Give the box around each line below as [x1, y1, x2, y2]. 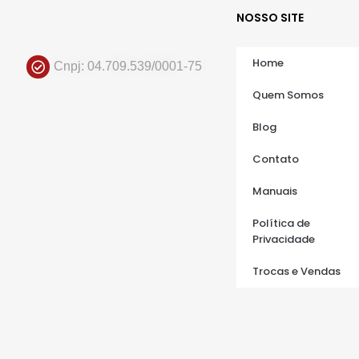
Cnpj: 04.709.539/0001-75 [54, 59, 203, 74]
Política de [252, 215, 310, 231]
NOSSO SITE [236, 9, 304, 26]
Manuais [252, 183, 297, 199]
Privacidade [252, 231, 315, 247]
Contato [252, 151, 299, 167]
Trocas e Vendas [252, 263, 341, 279]
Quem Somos [252, 87, 324, 103]
